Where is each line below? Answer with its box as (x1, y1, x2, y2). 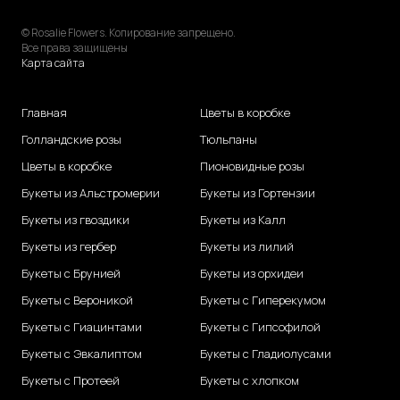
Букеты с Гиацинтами (21, 319, 142, 336)
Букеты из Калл (200, 212, 286, 229)
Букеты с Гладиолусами (200, 346, 331, 362)
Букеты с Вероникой (21, 292, 133, 309)
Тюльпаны (200, 131, 257, 148)
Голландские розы (21, 131, 121, 148)
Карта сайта (21, 55, 85, 71)
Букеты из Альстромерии (21, 185, 160, 202)
